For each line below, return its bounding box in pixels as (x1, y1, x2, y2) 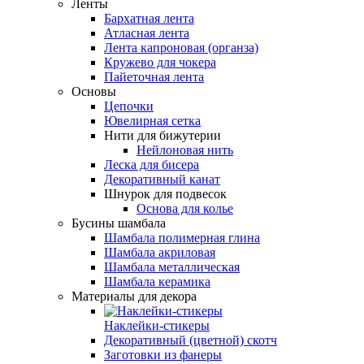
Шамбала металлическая (104, 259, 240, 274)
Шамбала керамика (104, 274, 210, 288)
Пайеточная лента (104, 69, 204, 84)
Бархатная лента (104, 11, 194, 25)
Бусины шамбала (71, 215, 166, 230)
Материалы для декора (71, 288, 197, 303)
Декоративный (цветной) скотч (104, 332, 277, 347)
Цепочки (104, 98, 154, 113)
